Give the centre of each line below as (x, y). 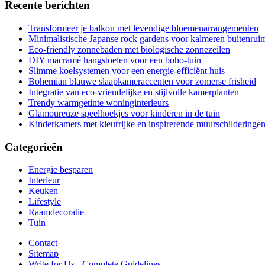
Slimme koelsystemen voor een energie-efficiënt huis (127, 70)
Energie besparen (61, 170)
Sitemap (43, 254)
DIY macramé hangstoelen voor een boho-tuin (115, 60)
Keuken (43, 191)
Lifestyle (45, 202)
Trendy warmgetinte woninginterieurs (98, 102)
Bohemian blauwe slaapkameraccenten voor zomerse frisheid (142, 81)
